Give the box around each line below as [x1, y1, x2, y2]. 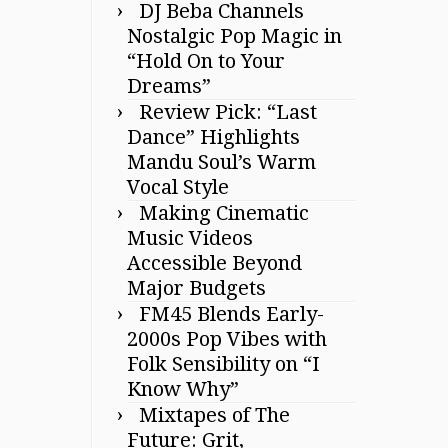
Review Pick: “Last [139, 99, 317, 124]
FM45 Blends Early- [139, 301, 324, 326]
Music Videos [127, 225, 253, 250]
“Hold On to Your [127, 48, 285, 73]
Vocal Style [127, 174, 229, 199]
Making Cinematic [139, 200, 309, 225]
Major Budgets [127, 275, 266, 300]
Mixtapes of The [139, 402, 290, 427]
